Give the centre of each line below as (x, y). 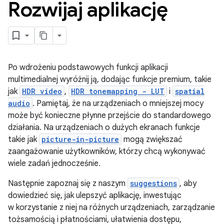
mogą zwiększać (152, 139)
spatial (190, 91)
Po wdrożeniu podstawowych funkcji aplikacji (88, 67)
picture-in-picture (80, 139)
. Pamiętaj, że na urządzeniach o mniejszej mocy (118, 103)
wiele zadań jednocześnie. (54, 163)
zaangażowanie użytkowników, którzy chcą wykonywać (107, 151)
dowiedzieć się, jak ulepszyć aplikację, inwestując (95, 195)
